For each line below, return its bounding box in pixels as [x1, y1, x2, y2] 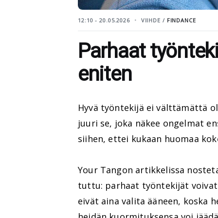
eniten [78, 61, 132, 86]
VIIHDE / [141, 16, 167, 24]
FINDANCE [166, 16, 196, 24]
